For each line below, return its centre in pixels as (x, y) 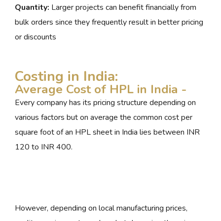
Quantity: (32, 8)
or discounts (36, 37)
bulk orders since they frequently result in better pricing (109, 22)
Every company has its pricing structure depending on (105, 103)
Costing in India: (66, 77)
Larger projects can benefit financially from (123, 8)
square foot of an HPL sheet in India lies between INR (107, 132)
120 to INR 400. (44, 147)
